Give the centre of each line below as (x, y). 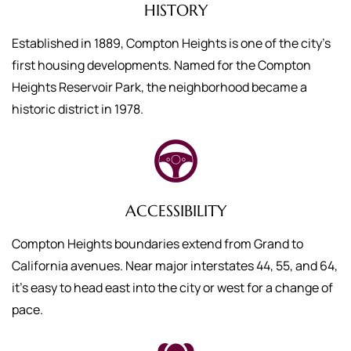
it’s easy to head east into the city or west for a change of (172, 288)
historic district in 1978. (78, 109)
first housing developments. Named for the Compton (161, 65)
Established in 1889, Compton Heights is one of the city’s (171, 43)
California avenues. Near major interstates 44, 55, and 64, (175, 266)
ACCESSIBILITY (175, 211)
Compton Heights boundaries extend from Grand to (157, 244)
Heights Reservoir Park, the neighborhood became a (159, 87)
